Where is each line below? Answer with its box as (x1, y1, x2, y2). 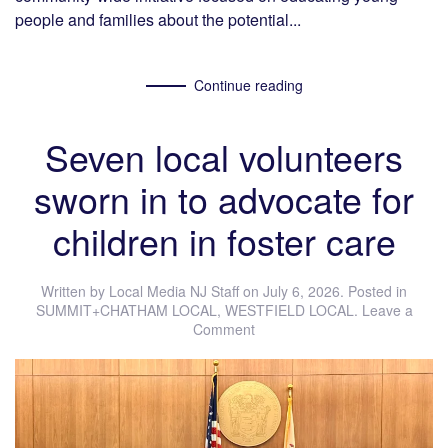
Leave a (361, 300, 413, 321)
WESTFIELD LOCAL (224, 300, 354, 321)
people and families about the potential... (15, 7, 301, 31)
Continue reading (193, 75, 303, 96)
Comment (193, 319, 255, 340)
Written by (41, 281, 109, 302)
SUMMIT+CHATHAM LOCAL (35, 300, 217, 321)
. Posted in (340, 281, 407, 302)
